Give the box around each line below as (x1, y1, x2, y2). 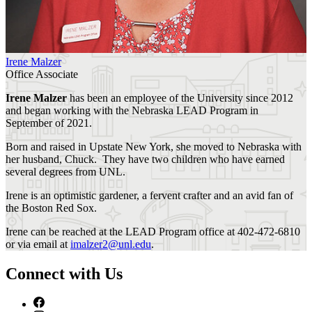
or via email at (6, 237, 70, 250)
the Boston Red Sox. (6, 201, 97, 214)
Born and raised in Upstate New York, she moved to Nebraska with (6, 140, 302, 153)
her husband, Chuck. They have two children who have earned (6, 153, 285, 165)
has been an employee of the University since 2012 (67, 91, 293, 104)
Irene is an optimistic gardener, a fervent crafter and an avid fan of (6, 189, 293, 201)
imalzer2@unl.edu (70, 237, 151, 250)
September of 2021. (6, 116, 95, 129)
